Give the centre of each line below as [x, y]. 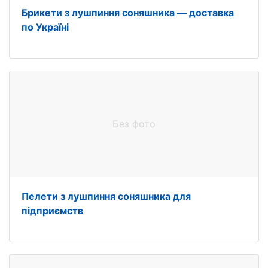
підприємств [52, 211]
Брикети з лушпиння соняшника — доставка [128, 13]
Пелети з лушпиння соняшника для [106, 196]
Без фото [134, 124]
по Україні [45, 27]
